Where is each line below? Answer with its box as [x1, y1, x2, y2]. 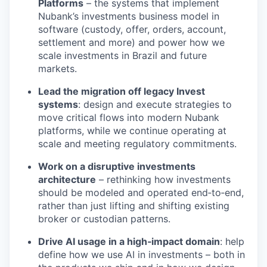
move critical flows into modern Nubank [38, 111, 219, 123]
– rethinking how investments [96, 173, 231, 185]
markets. [38, 63, 77, 74]
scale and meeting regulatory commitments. [38, 138, 237, 150]
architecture [38, 173, 96, 185]
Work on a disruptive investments [38, 160, 195, 172]
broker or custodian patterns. [38, 213, 170, 225]
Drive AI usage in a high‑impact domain [38, 235, 220, 247]
